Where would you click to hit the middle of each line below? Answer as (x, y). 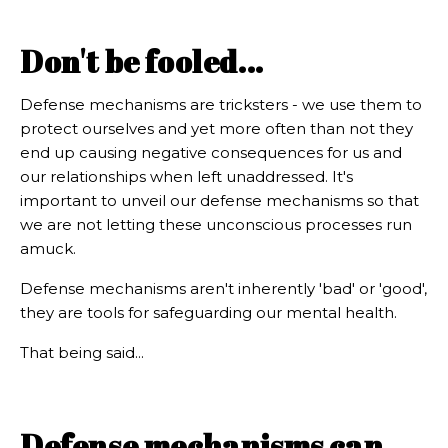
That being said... (82, 353)
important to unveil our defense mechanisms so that (219, 201)
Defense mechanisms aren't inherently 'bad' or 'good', (223, 289)
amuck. (48, 249)
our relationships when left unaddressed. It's (186, 177)
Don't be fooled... (142, 62)
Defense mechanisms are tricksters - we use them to (221, 105)
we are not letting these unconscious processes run (216, 225)
